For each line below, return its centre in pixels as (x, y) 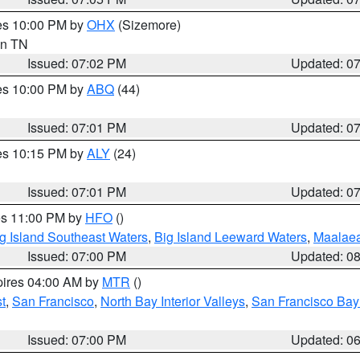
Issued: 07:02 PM (77, 63)
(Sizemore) (148, 25)
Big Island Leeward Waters (231, 237)
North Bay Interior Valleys (173, 301)
